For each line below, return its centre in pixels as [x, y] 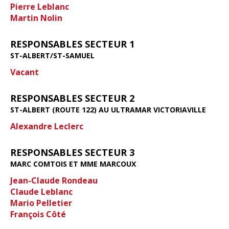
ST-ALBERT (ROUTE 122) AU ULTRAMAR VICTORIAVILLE [108, 109]
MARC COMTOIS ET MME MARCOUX [73, 164]
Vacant [25, 72]
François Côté [38, 214]
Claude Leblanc [41, 191]
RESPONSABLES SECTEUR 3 [72, 152]
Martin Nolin [36, 18]
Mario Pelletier [41, 203]
